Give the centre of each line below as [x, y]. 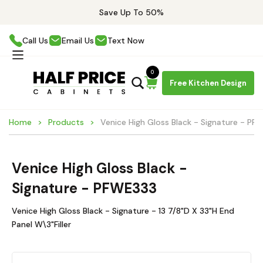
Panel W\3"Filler [41, 224]
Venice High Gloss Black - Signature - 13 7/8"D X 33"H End [123, 211]
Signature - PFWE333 [84, 188]
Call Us [35, 40]
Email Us [78, 40]
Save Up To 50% [131, 12]
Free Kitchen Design [208, 83]
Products [66, 122]
